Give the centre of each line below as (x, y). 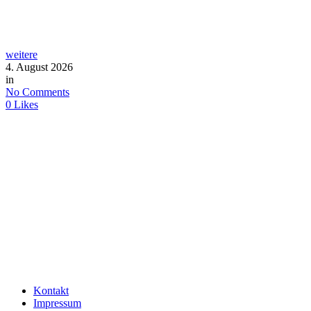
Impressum (57, 303)
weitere (22, 54)
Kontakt (51, 290)
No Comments (37, 92)
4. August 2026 (39, 67)
